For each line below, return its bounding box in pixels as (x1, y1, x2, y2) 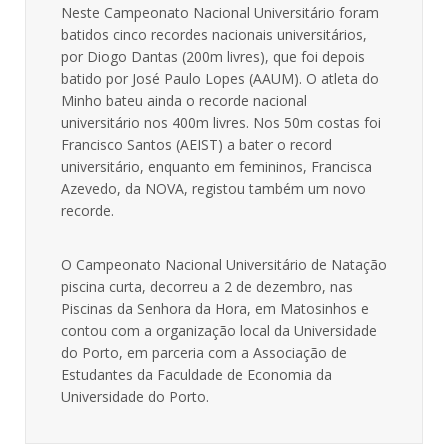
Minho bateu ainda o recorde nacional (61, 91, 307, 111)
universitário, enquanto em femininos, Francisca (61, 157, 372, 177)
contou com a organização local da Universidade (61, 321, 377, 341)
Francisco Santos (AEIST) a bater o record (61, 135, 332, 155)
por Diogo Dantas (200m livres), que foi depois (61, 47, 365, 67)
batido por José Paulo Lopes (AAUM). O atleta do (61, 69, 379, 89)
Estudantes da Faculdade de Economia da (61, 365, 332, 385)
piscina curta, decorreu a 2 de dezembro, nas (61, 277, 353, 297)
